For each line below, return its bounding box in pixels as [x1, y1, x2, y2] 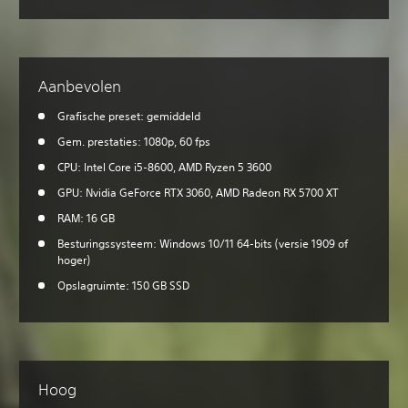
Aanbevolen [38, 76, 121, 97]
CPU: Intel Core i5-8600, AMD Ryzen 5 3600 [57, 159, 271, 176]
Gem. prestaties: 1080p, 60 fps [57, 134, 210, 150]
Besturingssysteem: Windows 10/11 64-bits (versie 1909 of [57, 236, 348, 252]
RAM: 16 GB [57, 210, 115, 227]
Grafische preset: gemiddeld [57, 108, 200, 125]
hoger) [57, 252, 90, 269]
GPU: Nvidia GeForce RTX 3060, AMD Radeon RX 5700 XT [57, 185, 339, 201]
